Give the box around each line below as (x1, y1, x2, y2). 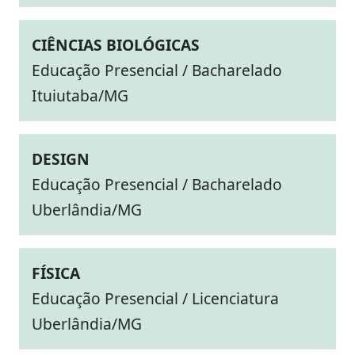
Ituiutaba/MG (32, 85, 128, 106)
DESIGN (32, 148, 90, 170)
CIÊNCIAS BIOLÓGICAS (32, 34, 200, 55)
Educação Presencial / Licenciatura (32, 288, 279, 309)
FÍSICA (32, 262, 80, 284)
